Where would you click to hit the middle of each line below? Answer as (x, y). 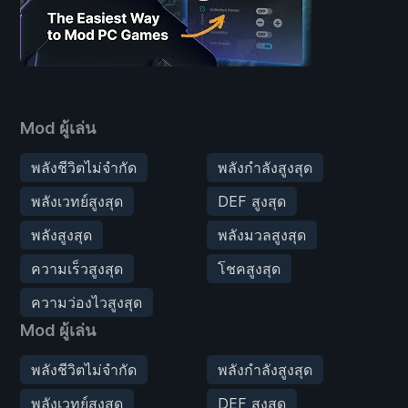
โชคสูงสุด (249, 268)
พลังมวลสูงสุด (261, 235)
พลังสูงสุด (61, 235)
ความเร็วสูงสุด (77, 268)
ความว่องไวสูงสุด (87, 302)
